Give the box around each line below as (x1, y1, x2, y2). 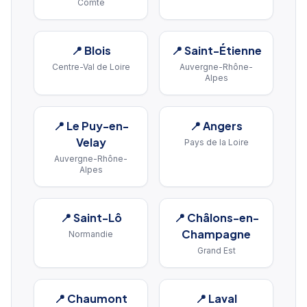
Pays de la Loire (184, 137, 249, 147)
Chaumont (67, 291, 127, 306)
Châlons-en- (186, 210, 259, 225)
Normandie (69, 229, 113, 239)
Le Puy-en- (66, 119, 129, 133)
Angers (203, 119, 243, 133)
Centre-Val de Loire (51, 62, 130, 72)
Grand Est (197, 245, 236, 256)
